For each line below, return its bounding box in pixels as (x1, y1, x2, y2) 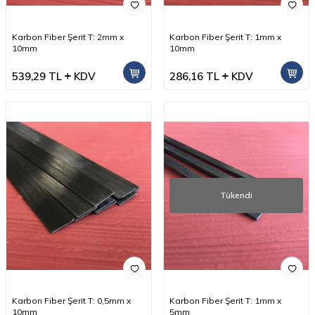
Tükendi (220, 190, 252, 201)
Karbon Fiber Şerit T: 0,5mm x (12, 295, 131, 307)
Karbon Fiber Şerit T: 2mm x (12, 31, 124, 42)
